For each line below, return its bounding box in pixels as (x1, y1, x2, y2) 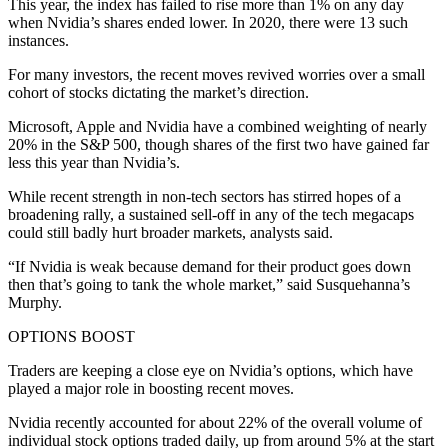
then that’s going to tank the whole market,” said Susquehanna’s (8, 275, 410, 293)
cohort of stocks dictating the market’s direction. (8, 83, 309, 101)
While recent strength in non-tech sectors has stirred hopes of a (8, 187, 401, 205)
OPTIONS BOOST (8, 327, 135, 345)
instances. (8, 31, 69, 49)
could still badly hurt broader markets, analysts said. (8, 223, 333, 241)
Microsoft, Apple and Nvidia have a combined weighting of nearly (8, 117, 427, 135)
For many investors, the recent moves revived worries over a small (8, 65, 425, 83)
